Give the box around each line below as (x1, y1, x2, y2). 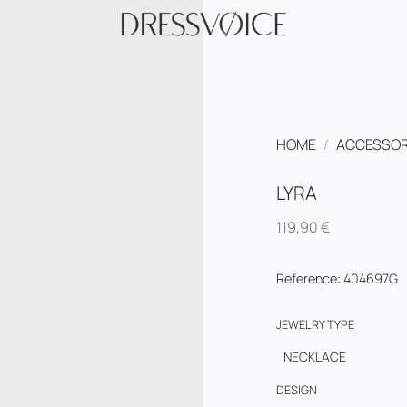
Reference (276, 270, 337, 288)
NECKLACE (283, 348, 346, 366)
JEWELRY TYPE (276, 315, 354, 333)
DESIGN (276, 381, 317, 398)
